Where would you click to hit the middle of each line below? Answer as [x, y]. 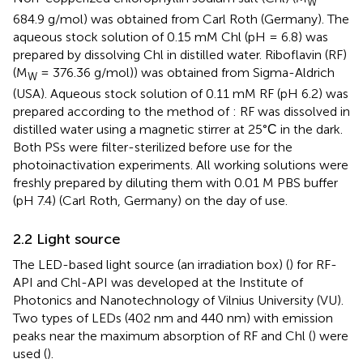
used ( [30, 353]
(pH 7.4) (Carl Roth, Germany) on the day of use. [150, 200]
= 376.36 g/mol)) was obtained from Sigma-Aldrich [186, 72]
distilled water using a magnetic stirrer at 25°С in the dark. [178, 129]
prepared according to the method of [123, 111]
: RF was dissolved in [291, 111]
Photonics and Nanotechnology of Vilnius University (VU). [178, 300]
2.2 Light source [67, 239]
